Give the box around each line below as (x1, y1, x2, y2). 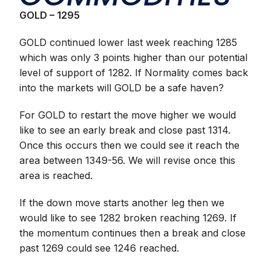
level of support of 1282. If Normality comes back (19, 67, 249, 79)
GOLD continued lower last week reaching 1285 (19, 36, 238, 48)
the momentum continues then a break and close (19, 227, 246, 239)
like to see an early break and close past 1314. (19, 124, 231, 136)
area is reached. (19, 169, 93, 181)
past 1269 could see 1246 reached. (19, 242, 180, 254)
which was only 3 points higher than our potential (19, 51, 248, 64)
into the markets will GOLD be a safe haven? (19, 82, 224, 94)
